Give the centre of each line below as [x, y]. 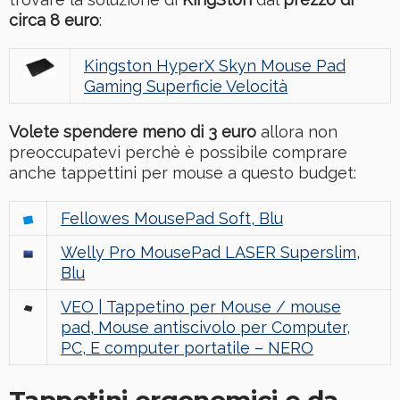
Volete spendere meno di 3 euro [133, 131]
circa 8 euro [54, 20]
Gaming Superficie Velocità [186, 86]
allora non [297, 131]
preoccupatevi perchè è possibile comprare [178, 152]
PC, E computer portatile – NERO [187, 347]
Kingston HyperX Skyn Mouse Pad [215, 65]
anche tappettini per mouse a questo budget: [183, 172]
